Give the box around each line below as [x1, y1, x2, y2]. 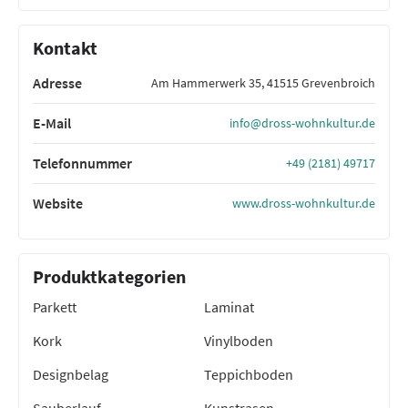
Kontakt [33, 36, 97, 59]
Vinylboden [204, 331, 273, 350]
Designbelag [33, 364, 108, 383]
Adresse [33, 73, 82, 92]
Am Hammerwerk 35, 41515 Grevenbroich [151, 74, 375, 91]
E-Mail [33, 113, 71, 132]
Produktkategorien [33, 264, 186, 288]
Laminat [204, 297, 254, 316]
